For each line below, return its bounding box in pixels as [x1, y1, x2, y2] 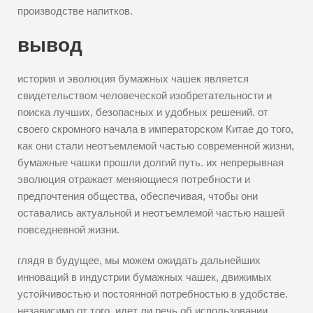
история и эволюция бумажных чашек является [17, 73, 249, 85]
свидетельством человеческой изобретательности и [17, 89, 272, 101]
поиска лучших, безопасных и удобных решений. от [17, 106, 268, 118]
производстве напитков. [17, 5, 133, 17]
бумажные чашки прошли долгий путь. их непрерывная [17, 156, 284, 168]
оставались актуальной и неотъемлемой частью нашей [17, 207, 284, 219]
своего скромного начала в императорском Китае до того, [17, 123, 293, 135]
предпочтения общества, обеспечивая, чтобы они [17, 190, 258, 202]
